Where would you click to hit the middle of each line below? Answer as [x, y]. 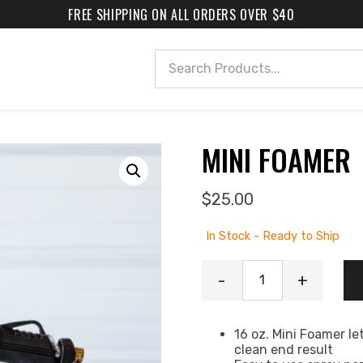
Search [176, 79]
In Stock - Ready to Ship [272, 235]
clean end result [283, 349]
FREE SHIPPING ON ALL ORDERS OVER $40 [181, 14]
